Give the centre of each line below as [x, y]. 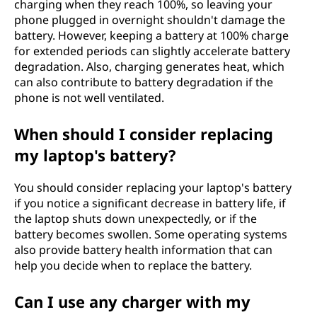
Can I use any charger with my [132, 301]
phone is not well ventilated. [89, 98]
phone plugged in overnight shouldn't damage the [150, 20]
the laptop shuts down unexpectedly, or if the [136, 219]
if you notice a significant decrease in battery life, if [150, 203]
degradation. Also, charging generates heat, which [149, 67]
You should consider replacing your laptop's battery [153, 188]
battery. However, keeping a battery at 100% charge [151, 35]
